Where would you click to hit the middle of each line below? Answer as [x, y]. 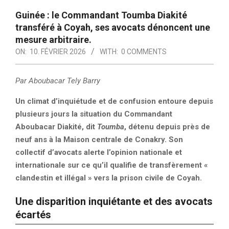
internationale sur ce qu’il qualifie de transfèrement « [112, 165]
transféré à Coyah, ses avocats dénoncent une [113, 27]
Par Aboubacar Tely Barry [59, 81]
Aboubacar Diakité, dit [56, 127]
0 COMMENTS [144, 52]
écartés [33, 215]
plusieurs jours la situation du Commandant [94, 114]
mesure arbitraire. [53, 40]
